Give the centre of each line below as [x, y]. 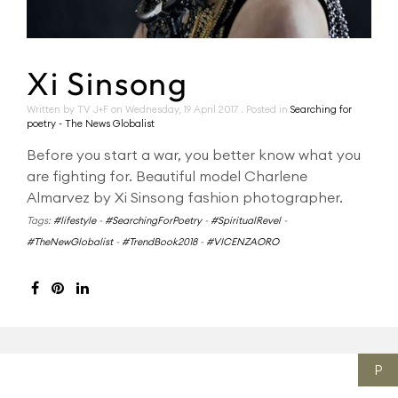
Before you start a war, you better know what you [194, 155]
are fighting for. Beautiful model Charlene [167, 176]
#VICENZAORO [243, 242]
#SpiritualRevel [246, 220]
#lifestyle [75, 220]
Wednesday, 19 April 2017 [183, 109]
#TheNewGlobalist [70, 242]
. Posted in [266, 109]
